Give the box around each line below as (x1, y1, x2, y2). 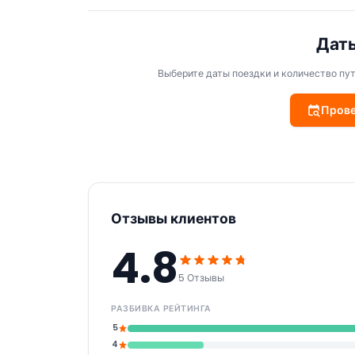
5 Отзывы (178, 271, 224, 285)
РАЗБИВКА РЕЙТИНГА (111, 302, 212, 315)
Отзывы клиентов (111, 208, 236, 228)
